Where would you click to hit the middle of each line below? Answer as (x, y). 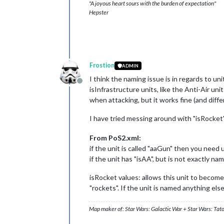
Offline (91, 86)
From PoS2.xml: (115, 138)
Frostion (102, 65)
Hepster (99, 12)
